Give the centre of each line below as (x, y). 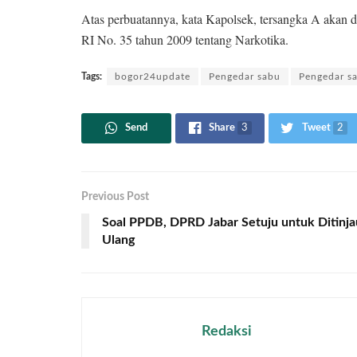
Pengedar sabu (245, 76)
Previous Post (115, 196)
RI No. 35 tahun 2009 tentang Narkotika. (185, 39)
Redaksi (227, 331)
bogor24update (153, 76)
